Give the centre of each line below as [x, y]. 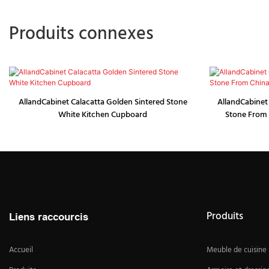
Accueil [21, 251]
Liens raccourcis [49, 217]
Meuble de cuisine [236, 251]
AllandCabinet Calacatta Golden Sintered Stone [103, 103]
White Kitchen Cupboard [103, 115]
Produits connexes [81, 35]
